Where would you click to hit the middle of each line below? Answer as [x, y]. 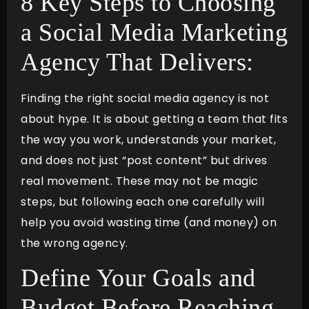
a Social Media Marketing [154, 32]
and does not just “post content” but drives [144, 160]
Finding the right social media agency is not [145, 98]
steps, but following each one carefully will [142, 201]
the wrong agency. [78, 243]
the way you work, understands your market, [148, 139]
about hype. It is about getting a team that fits [154, 119]
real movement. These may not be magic [140, 181]
